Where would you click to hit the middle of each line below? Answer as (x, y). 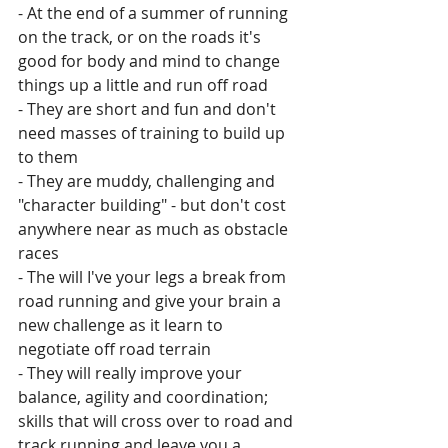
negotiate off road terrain (114, 349)
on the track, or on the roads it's (141, 37)
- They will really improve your (132, 373)
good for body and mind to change (151, 61)
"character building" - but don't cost (154, 205)
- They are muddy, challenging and (148, 181)
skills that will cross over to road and (157, 421)
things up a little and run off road (143, 85)
